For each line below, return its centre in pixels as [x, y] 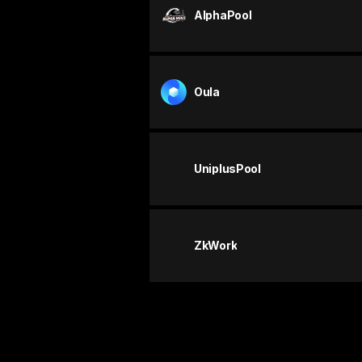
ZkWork [216, 246]
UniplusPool [227, 169]
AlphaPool [223, 15]
